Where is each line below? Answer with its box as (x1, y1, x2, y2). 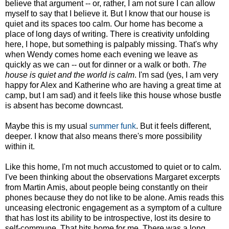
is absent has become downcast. (5, 101, 123, 110)
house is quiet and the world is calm (5, 70, 134, 79)
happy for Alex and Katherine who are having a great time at (5, 80, 221, 89)
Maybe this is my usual (5, 121, 89, 130)
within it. (5, 142, 35, 151)
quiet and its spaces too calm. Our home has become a (5, 19, 203, 28)
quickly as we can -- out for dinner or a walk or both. (5, 60, 192, 69)
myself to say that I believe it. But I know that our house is (5, 9, 210, 18)
